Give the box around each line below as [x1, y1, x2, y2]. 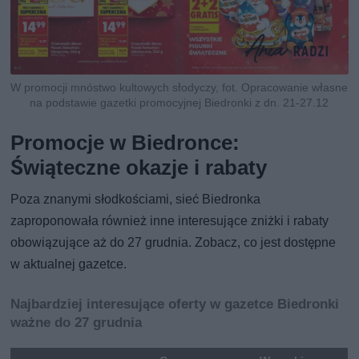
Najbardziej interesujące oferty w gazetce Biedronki [10, 295, 340, 312]
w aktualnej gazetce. [10, 256, 127, 272]
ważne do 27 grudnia [10, 313, 143, 330]
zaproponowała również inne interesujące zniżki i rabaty [10, 212, 329, 228]
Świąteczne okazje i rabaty [10, 155, 268, 179]
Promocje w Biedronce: [10, 130, 240, 155]
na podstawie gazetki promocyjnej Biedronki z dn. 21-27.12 [30, 95, 329, 109]
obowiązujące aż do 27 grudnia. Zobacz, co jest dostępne [10, 234, 337, 250]
